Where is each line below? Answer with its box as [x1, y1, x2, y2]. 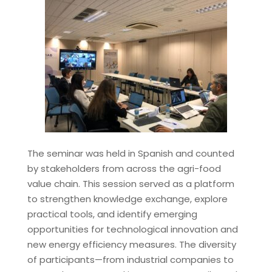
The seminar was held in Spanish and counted [27, 146, 234, 160]
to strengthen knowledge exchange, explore [27, 192, 228, 205]
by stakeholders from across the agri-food [27, 161, 221, 175]
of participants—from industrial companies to [27, 253, 234, 266]
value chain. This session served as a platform [27, 177, 234, 190]
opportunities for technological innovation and [27, 222, 238, 236]
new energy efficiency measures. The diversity [27, 237, 236, 251]
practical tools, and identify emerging [27, 207, 197, 220]
